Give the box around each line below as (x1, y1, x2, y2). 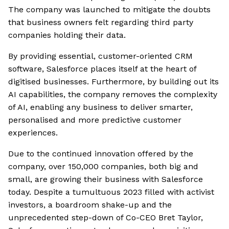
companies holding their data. (8, 30, 126, 40)
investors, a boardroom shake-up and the (8, 200, 172, 210)
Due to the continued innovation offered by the (8, 149, 193, 159)
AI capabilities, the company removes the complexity (8, 89, 217, 100)
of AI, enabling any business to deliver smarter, (8, 102, 193, 112)
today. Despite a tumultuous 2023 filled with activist (8, 187, 214, 197)
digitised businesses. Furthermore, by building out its (8, 77, 219, 87)
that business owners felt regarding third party (8, 17, 193, 28)
